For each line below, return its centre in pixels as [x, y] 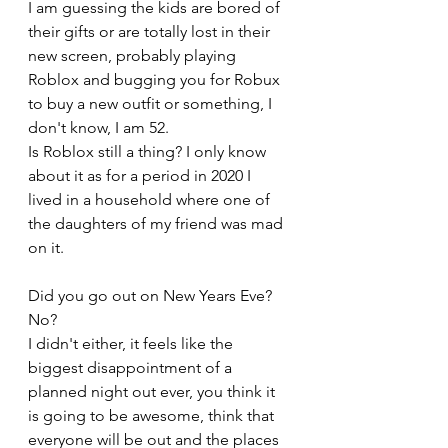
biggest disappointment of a [132, 367]
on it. [46, 247]
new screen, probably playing [134, 55]
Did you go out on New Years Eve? [152, 295]
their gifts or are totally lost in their [151, 31]
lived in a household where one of [151, 199]
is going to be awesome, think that [153, 415]
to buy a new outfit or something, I [152, 103]
